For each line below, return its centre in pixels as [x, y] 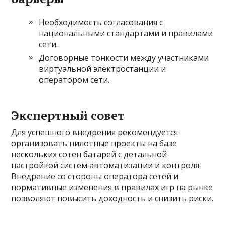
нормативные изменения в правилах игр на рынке [112, 188]
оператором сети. [74, 80]
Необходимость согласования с [101, 22]
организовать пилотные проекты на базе [94, 143]
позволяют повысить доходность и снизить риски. [113, 199]
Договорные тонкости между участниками [124, 58]
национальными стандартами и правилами [126, 33]
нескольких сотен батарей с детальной [89, 154]
